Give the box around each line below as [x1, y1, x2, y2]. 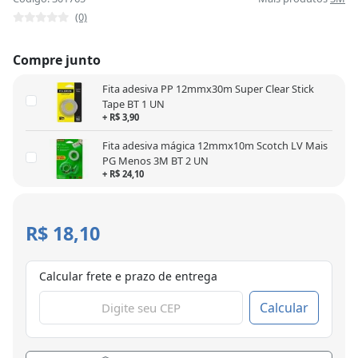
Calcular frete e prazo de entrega [39, 268, 217, 284]
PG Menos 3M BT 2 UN [102, 153, 209, 169]
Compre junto [13, 51, 101, 70]
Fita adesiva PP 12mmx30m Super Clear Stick [102, 82, 314, 97]
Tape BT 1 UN [102, 97, 165, 112]
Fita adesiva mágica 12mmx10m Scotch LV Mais [102, 138, 328, 153]
